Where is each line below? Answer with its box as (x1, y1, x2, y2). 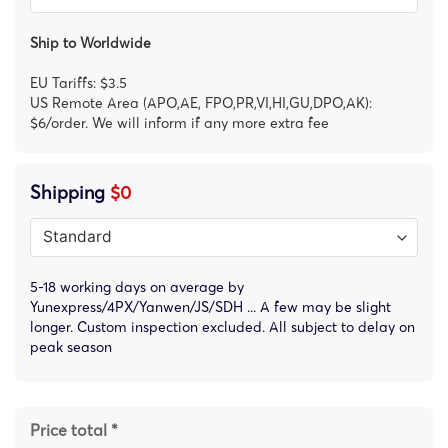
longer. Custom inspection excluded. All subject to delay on (30, 317, 415, 336)
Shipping (30, 180, 110, 204)
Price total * (30, 419, 118, 440)
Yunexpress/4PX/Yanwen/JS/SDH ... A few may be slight (30, 297, 391, 316)
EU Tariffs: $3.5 (30, 73, 127, 92)
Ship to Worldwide (30, 33, 151, 52)
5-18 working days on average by (30, 277, 244, 296)
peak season (30, 337, 112, 356)
